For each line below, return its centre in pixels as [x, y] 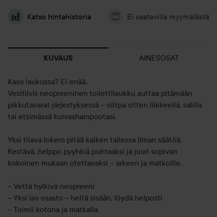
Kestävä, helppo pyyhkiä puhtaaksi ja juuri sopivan [93, 151]
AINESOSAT [159, 58]
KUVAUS [58, 58]
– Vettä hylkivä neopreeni [51, 186]
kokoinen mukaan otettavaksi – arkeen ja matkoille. [95, 163]
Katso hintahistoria [59, 16]
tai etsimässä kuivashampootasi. [62, 116]
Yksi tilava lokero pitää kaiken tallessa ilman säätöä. [95, 139]
